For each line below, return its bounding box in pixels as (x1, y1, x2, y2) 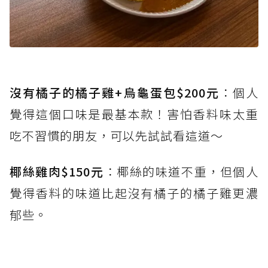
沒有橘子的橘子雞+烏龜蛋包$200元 (10, 83, 220, 101)
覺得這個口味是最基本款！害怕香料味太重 (10, 105, 258, 123)
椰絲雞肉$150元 (10, 162, 104, 180)
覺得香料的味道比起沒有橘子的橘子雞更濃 (10, 184, 258, 202)
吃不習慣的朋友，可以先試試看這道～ (10, 126, 223, 144)
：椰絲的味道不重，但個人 (103, 162, 259, 180)
